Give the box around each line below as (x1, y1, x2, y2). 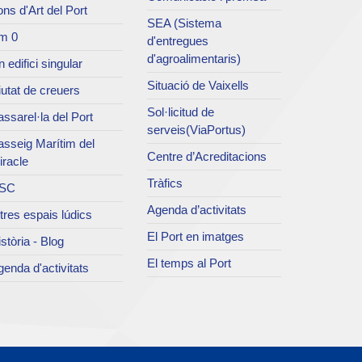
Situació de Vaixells (147, 78, 250, 93)
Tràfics (147, 176, 183, 191)
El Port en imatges (147, 229, 245, 244)
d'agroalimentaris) (147, 52, 242, 66)
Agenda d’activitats (147, 203, 247, 217)
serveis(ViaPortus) (147, 123, 246, 137)
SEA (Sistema (147, 16, 222, 31)
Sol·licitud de (147, 105, 215, 120)
